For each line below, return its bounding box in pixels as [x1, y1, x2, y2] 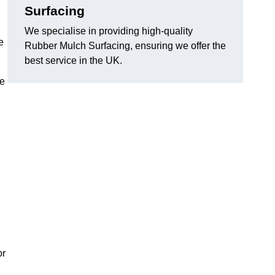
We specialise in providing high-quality [25, 26, 193, 37]
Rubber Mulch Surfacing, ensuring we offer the [25, 41, 226, 52]
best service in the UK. [25, 55, 122, 66]
